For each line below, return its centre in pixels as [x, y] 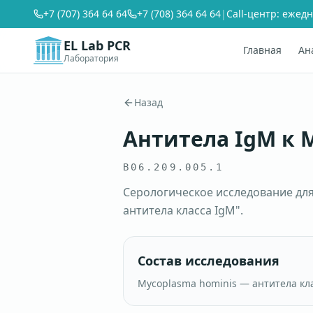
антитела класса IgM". [183, 210]
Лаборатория [92, 58]
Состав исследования [209, 261]
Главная [262, 50]
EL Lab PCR [97, 45]
